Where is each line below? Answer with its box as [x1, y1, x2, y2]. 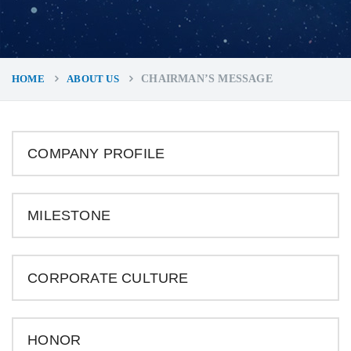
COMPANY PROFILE [27, 145, 165, 161]
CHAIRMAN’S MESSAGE [141, 73, 273, 85]
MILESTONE [27, 208, 110, 224]
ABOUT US [67, 73, 119, 85]
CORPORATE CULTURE [27, 270, 189, 286]
